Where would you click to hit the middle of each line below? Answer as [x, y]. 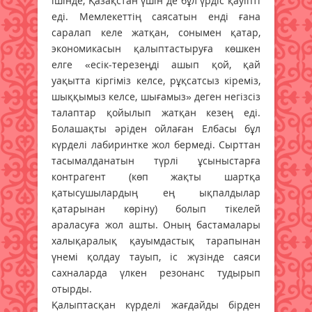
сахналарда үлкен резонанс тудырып [156, 272]
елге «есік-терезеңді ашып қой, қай [156, 64]
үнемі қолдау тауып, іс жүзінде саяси [156, 256]
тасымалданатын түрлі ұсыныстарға [156, 160]
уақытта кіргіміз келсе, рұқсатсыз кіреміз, [156, 80]
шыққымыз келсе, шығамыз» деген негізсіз [156, 96]
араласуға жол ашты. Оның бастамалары [156, 224]
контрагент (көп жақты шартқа [156, 176]
